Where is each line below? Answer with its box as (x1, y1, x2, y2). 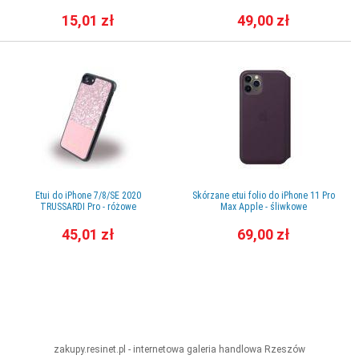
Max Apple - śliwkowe (220, 201, 307, 213)
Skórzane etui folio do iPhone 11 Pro (192, 190, 335, 202)
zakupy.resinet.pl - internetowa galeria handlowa (54, 343, 264, 355)
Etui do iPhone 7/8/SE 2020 (34, 190, 141, 202)
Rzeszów (264, 343, 305, 355)
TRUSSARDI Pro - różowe (39, 201, 136, 213)
